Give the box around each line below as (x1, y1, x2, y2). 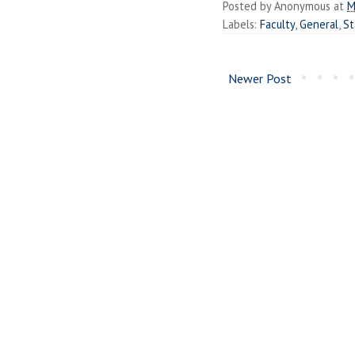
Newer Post (228, 70, 292, 86)
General (300, 16, 338, 32)
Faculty (260, 16, 295, 32)
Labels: (223, 16, 260, 32)
